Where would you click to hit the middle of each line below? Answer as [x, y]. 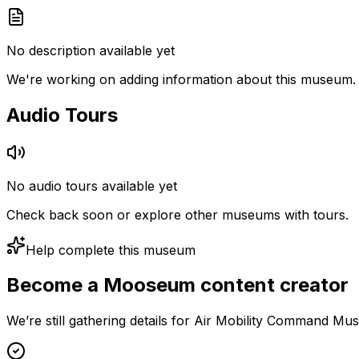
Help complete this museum [111, 250]
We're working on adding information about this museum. [181, 79]
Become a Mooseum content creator [177, 285]
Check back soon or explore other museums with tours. [177, 214]
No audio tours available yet [92, 186]
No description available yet [91, 50]
